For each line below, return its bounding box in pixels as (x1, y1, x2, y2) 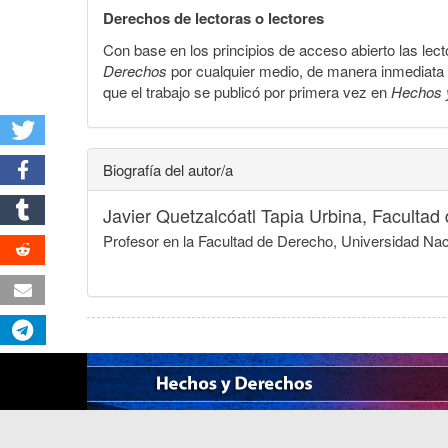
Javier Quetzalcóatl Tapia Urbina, (103, 201, 372, 228)
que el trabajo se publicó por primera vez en (103, 80, 391, 102)
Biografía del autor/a (103, 158, 233, 180)
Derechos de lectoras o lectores (103, 6, 324, 29)
